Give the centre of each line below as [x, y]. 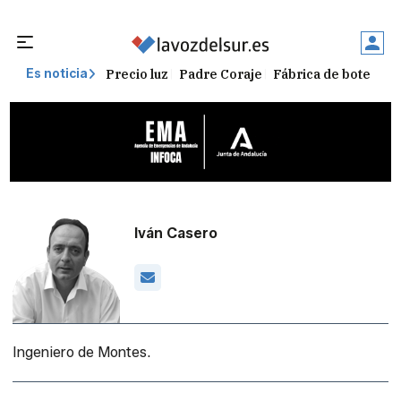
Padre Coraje [221, 74]
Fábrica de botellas [333, 74]
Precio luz [137, 74]
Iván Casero [176, 233]
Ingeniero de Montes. [82, 352]
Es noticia [57, 74]
